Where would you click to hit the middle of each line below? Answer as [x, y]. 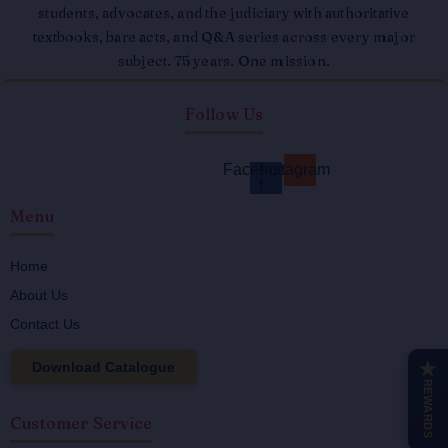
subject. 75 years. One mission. [224, 61]
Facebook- [260, 169]
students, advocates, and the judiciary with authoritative [224, 13]
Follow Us [224, 114]
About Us [39, 295]
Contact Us [45, 324]
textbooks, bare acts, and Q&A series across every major [223, 37]
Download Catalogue [103, 367]
